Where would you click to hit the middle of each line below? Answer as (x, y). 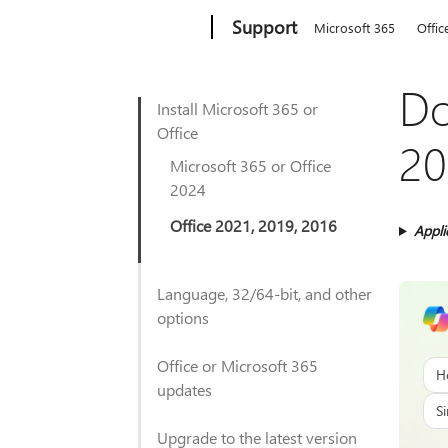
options (183, 317)
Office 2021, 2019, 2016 (253, 225)
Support (265, 27)
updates (184, 389)
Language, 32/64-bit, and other (264, 293)
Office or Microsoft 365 (237, 365)
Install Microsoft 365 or (237, 108)
